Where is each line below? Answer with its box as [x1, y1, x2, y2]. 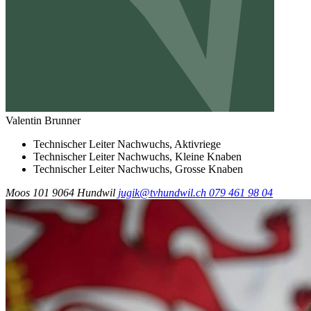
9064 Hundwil [52, 186, 115, 199]
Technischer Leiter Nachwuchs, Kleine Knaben [33, 150, 242, 162]
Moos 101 [6, 186, 49, 199]
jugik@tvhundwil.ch [118, 186, 209, 199]
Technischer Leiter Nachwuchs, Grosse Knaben [33, 162, 243, 175]
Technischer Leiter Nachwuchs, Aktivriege [33, 137, 221, 150]
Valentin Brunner [6, 114, 81, 126]
